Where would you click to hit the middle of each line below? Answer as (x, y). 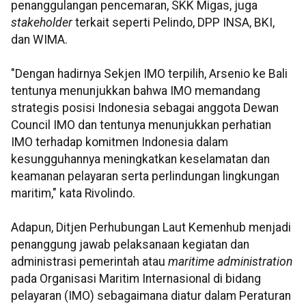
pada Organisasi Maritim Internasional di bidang (136, 279)
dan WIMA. (39, 40)
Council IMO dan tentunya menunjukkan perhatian (141, 125)
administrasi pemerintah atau (89, 262)
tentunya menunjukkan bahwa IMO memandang (136, 91)
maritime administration (230, 262)
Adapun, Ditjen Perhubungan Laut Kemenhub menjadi (151, 228)
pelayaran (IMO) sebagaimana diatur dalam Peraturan (151, 296)
